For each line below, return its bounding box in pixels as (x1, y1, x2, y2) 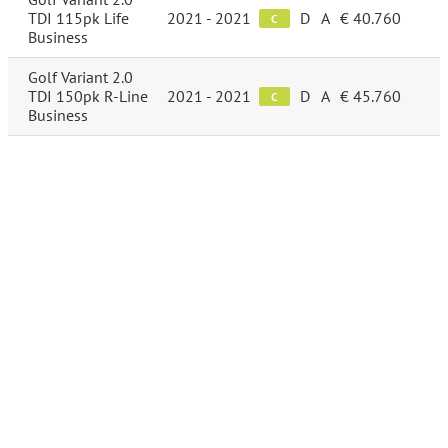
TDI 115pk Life (28, 8, 129, 29)
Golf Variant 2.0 (28, 67, 133, 88)
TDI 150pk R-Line (28, 86, 148, 107)
